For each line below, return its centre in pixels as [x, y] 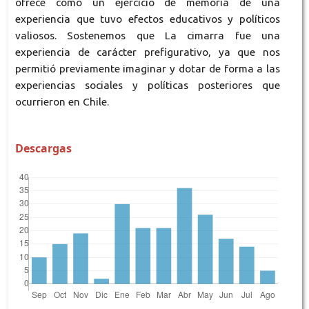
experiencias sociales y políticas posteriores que [148, 85]
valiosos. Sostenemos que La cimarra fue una [148, 35]
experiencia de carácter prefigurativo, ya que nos [148, 52]
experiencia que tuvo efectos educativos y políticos [148, 19]
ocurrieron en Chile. [62, 101]
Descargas [43, 148]
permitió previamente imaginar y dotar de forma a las [148, 68]
